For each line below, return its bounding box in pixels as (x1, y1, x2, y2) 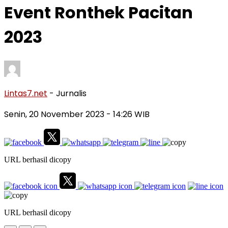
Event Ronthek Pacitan (4, 1, 193, 24)
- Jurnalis (49, 87, 87, 99)
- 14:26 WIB (106, 108, 150, 120)
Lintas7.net (4, 87, 47, 99)
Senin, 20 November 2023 (4, 108, 106, 120)
